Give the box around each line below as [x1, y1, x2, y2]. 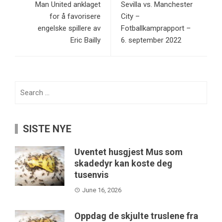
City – [121, 11, 140, 21]
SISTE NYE [23, 122, 71, 135]
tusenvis [74, 169, 109, 180]
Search [14, 82, 37, 91]
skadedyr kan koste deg [74, 158, 172, 168]
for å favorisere [50, 11, 101, 21]
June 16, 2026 [82, 186, 121, 194]
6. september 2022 [121, 35, 181, 45]
